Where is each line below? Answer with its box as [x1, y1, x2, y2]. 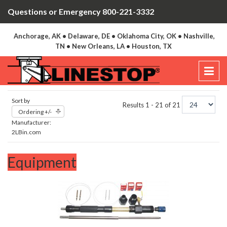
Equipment [8, 154, 77, 171]
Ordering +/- [18, 108, 52, 116]
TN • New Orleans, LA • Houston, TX [55, 42, 172, 50]
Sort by [12, 97, 30, 105]
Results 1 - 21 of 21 [123, 101, 182, 109]
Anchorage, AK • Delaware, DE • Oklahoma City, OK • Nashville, [14, 32, 215, 40]
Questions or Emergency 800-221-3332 [8, 7, 154, 16]
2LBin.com [12, 128, 41, 136]
